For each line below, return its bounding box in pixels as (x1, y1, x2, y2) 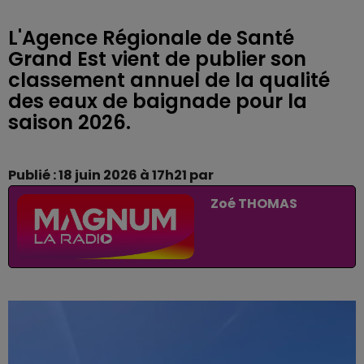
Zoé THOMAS (210, 194, 297, 213)
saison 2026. (8, 109, 131, 136)
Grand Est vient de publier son (8, 45, 306, 72)
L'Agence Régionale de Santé (8, 24, 294, 51)
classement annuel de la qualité (8, 67, 330, 93)
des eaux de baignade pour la (8, 88, 307, 115)
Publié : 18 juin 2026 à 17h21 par (8, 166, 214, 184)
